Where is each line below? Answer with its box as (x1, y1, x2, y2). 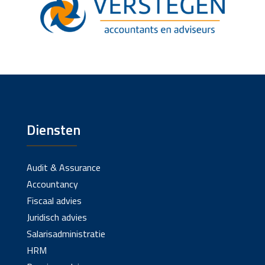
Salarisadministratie (26, 227, 105, 241)
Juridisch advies (26, 210, 87, 225)
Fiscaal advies (26, 193, 82, 208)
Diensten (26, 119, 80, 141)
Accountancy (26, 177, 78, 192)
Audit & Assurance (26, 160, 101, 175)
